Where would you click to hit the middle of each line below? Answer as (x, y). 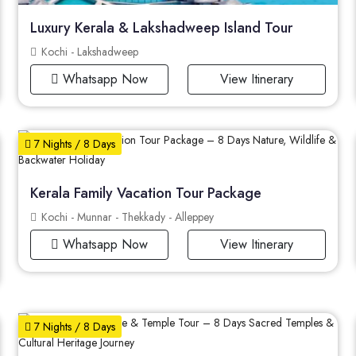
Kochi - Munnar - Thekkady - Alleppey (126, 217)
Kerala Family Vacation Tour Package (145, 193)
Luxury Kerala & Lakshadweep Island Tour (161, 27)
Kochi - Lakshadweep (88, 51)
